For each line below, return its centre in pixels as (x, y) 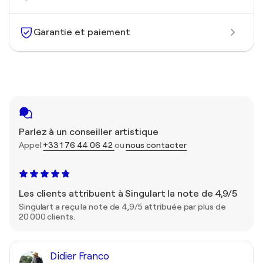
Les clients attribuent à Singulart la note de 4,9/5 (128, 194)
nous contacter (156, 145)
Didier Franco (80, 256)
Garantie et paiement (82, 32)
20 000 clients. (47, 217)
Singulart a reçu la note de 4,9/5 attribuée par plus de (122, 207)
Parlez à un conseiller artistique (89, 132)
